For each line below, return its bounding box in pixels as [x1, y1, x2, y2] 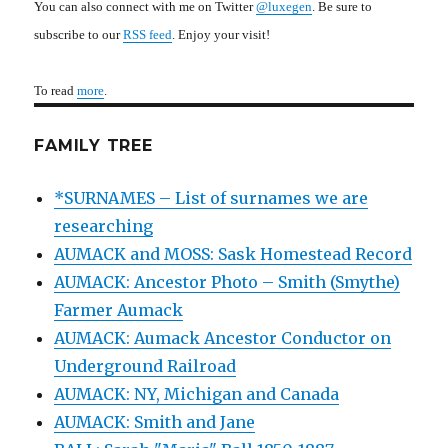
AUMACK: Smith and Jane [54, 411, 256, 432]
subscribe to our [34, 26, 124, 42]
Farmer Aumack [54, 299, 184, 320]
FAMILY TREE [34, 135, 153, 155]
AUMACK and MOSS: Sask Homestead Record [54, 243, 413, 264]
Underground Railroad [54, 355, 237, 376]
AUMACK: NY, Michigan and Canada [54, 383, 340, 404]
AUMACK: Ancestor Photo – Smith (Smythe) [54, 271, 401, 292]
